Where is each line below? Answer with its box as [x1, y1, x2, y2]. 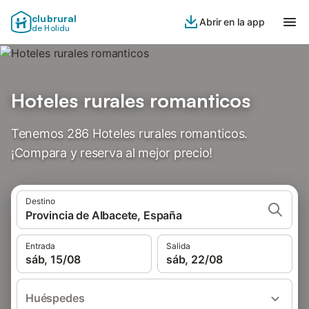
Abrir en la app [199, 16, 265, 28]
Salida [166, 241, 190, 251]
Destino [26, 196, 55, 206]
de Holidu [32, 23, 70, 33]
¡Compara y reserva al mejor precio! [11, 146, 213, 160]
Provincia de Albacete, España [26, 208, 182, 222]
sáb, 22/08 [166, 252, 223, 266]
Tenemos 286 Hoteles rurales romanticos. [11, 126, 248, 141]
